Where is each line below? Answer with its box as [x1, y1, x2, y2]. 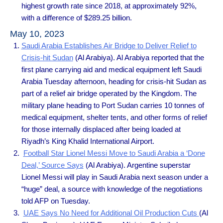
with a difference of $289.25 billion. [21, 13, 132, 22]
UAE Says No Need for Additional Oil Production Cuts [23, 208, 199, 217]
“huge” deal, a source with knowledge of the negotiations [21, 184, 203, 193]
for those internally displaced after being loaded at [21, 124, 181, 133]
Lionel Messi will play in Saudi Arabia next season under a [21, 172, 208, 181]
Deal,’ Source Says [21, 160, 84, 169]
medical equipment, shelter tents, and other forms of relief [21, 112, 207, 121]
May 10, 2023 [10, 28, 64, 39]
